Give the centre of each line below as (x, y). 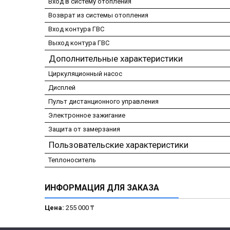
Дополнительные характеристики (116, 58)
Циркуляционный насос (85, 73)
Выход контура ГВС (79, 43)
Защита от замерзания (84, 129)
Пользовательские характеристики (119, 145)
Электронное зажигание (87, 115)
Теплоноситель (72, 160)
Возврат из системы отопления (98, 15)
